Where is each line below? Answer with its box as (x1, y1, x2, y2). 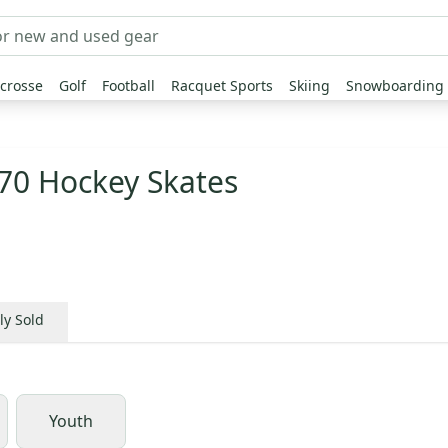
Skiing (289, 76, 330, 95)
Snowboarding (346, 76, 444, 95)
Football (102, 76, 155, 95)
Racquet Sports (171, 76, 273, 95)
